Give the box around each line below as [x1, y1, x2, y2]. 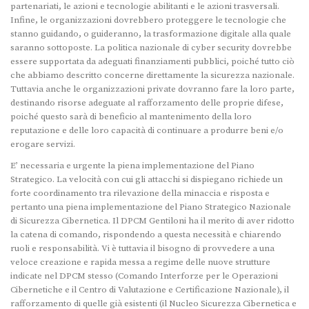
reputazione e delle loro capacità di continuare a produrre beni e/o [10, 125, 283, 137]
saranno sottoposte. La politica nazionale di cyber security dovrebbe [10, 42, 292, 54]
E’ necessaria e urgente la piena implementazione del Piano [10, 160, 255, 172]
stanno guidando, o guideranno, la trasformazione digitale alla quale [10, 28, 291, 40]
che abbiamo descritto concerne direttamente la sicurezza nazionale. [10, 70, 295, 81]
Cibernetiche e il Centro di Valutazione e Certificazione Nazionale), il [10, 284, 289, 296]
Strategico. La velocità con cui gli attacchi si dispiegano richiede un [10, 174, 283, 186]
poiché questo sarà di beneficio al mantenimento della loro [10, 111, 252, 123]
